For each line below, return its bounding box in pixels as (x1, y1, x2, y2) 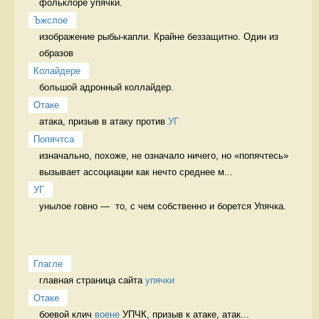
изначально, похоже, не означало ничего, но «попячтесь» (39, 150, 288, 161)
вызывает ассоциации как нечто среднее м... (39, 166, 233, 177)
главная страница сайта (39, 274, 145, 286)
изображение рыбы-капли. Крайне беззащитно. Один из (39, 31, 278, 42)
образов (39, 47, 76, 58)
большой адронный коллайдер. (39, 81, 177, 93)
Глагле (33, 258, 63, 269)
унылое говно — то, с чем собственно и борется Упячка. (39, 200, 289, 211)
